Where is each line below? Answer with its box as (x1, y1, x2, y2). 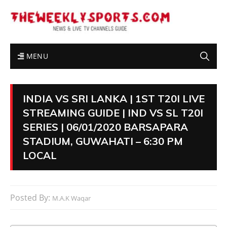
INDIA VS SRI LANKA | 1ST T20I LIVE (23, 92, 205, 105)
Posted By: (10, 192, 52, 204)
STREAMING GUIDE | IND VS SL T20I (23, 106, 203, 120)
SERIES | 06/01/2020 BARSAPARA (23, 121, 188, 134)
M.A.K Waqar (52, 194, 91, 203)
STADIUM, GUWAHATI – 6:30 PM (23, 135, 183, 148)
